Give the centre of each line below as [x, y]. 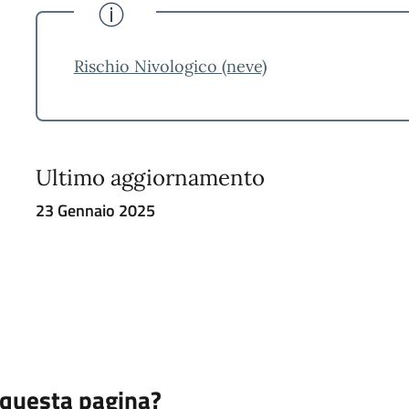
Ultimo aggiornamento [150, 177]
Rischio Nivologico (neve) [170, 66]
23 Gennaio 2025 [95, 210]
